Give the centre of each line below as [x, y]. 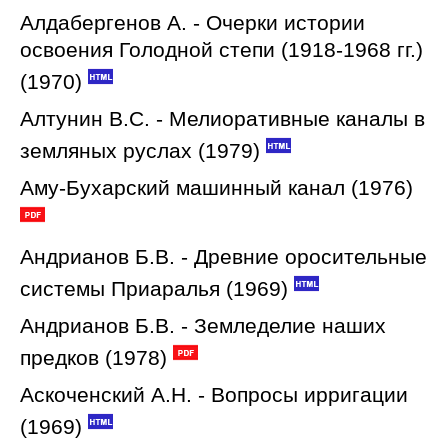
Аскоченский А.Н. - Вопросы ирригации [214, 394]
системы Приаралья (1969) [154, 288]
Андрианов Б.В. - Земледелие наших [203, 325]
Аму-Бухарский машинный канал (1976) [216, 187]
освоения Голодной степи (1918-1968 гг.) [221, 49]
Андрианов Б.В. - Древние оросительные [223, 256]
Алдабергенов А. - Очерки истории [192, 22]
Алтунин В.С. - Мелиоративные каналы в [222, 118]
